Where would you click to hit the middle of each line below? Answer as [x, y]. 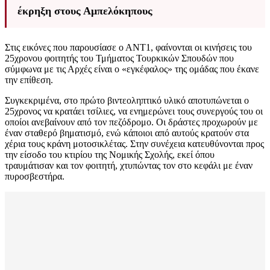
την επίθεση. [29, 80]
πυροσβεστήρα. [35, 177]
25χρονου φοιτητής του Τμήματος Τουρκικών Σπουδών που [119, 58]
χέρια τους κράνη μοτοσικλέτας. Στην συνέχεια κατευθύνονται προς [134, 144]
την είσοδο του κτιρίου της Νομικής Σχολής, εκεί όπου [110, 155]
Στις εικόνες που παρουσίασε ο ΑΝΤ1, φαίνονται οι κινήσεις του [128, 48]
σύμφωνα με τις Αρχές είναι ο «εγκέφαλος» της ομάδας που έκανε [132, 69]
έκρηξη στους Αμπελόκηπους [85, 11]
